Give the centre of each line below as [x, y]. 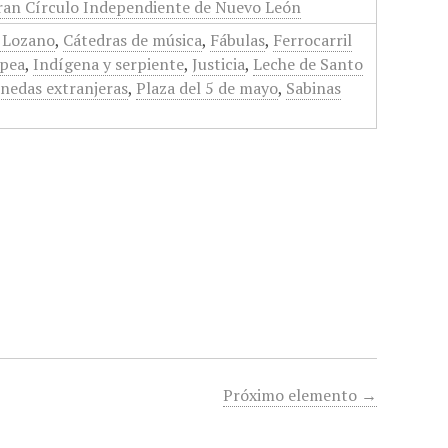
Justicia [219, 64]
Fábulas [238, 40]
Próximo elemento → [300, 395]
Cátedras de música [133, 40]
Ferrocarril [313, 40]
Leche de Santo [308, 64]
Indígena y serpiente [109, 64]
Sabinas [314, 88]
